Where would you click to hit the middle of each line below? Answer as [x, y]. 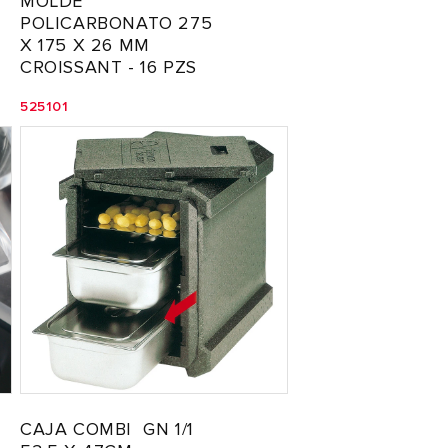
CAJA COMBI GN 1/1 [107, 429]
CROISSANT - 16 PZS [108, 67]
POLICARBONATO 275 [116, 23]
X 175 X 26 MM [85, 45]
